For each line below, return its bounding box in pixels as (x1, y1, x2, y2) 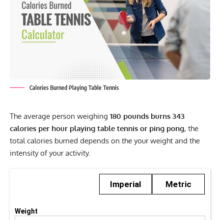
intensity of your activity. (10, 148, 90, 158)
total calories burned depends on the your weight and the (10, 136, 200, 145)
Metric (165, 179, 192, 189)
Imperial (110, 179, 141, 189)
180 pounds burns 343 (110, 111, 185, 121)
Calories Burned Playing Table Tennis (29, 83, 119, 91)
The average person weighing (10, 111, 110, 121)
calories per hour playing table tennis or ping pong (10, 123, 184, 133)
